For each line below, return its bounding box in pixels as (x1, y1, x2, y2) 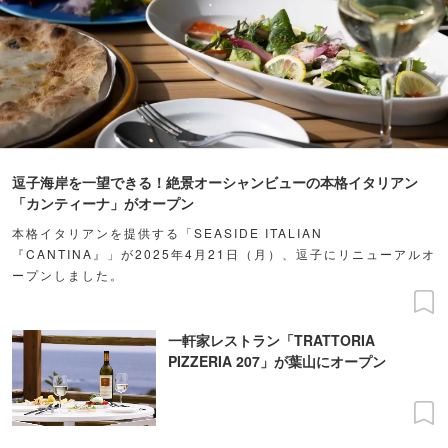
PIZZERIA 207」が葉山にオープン (168, 350, 386, 371)
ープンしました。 (12, 265, 124, 283)
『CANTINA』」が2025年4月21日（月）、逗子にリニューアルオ (12, 244, 436, 262)
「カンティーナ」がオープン (12, 192, 194, 213)
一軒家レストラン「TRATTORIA (168, 329, 375, 350)
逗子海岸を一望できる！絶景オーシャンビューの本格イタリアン (12, 171, 418, 192)
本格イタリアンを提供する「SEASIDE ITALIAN (12, 223, 323, 241)
